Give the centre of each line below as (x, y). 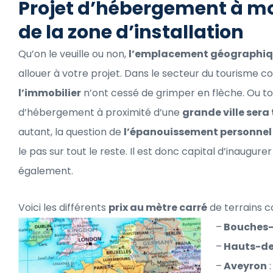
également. (46, 171)
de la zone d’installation (131, 32)
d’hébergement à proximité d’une (100, 112)
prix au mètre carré (158, 207)
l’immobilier (50, 93)
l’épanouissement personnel (198, 132)
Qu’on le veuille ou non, (73, 54)
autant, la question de (71, 132)
